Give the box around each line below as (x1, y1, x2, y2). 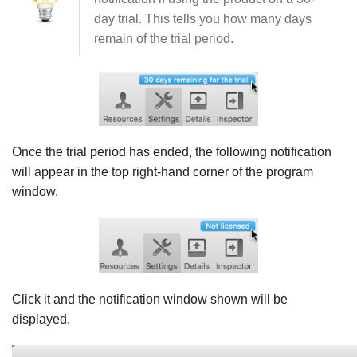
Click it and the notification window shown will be (12, 292, 288, 306)
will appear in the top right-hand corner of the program (12, 164, 313, 178)
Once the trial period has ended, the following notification (12, 144, 331, 159)
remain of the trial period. (94, 31, 233, 45)
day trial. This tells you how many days (94, 11, 312, 25)
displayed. (12, 312, 70, 326)
